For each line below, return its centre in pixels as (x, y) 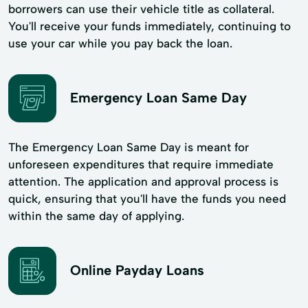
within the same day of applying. (96, 216)
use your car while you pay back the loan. (120, 43)
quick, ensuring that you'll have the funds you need (147, 198)
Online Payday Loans (137, 271)
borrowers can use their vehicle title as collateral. (141, 9)
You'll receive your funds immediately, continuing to (150, 26)
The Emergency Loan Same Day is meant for (129, 147)
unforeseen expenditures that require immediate (141, 164)
